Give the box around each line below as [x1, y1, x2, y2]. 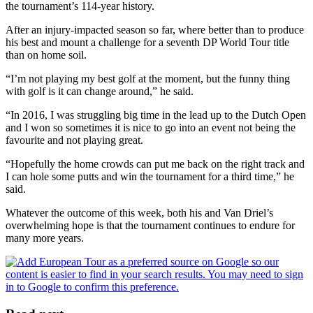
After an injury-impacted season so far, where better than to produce [6, 23, 304, 36]
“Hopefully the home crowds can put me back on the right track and [6, 157, 305, 170]
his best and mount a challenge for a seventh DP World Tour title [6, 36, 289, 48]
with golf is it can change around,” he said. [6, 85, 194, 97]
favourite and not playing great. [6, 133, 143, 146]
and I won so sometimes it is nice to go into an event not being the [6, 121, 296, 133]
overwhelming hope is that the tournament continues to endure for [6, 219, 295, 231]
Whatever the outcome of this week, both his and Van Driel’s [6, 206, 273, 219]
